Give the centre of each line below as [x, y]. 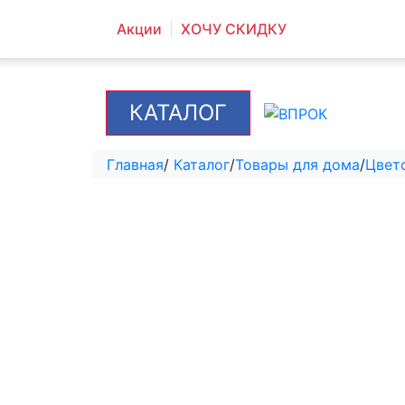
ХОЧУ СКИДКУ [234, 28]
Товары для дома [297, 165]
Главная [135, 165]
